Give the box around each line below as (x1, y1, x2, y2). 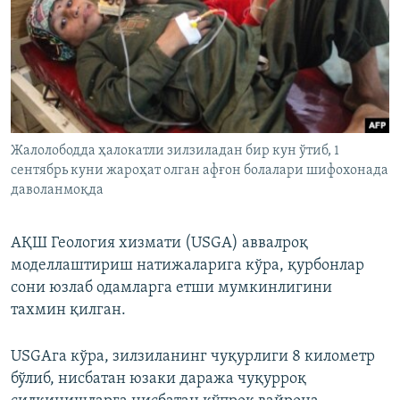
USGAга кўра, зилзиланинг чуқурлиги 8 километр (11, 347, 375, 365)
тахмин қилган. (11, 301, 126, 319)
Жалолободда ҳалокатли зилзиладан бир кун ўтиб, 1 (11, 143, 339, 158)
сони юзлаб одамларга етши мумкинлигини (11, 279, 332, 296)
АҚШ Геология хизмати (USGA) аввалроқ (11, 234, 308, 252)
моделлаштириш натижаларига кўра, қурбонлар (11, 256, 364, 274)
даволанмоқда (11, 182, 104, 197)
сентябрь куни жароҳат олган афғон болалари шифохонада (11, 162, 388, 178)
